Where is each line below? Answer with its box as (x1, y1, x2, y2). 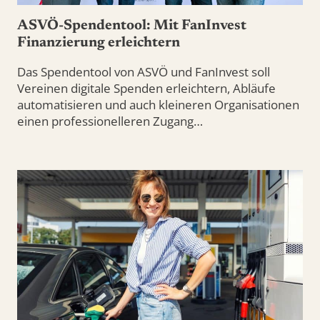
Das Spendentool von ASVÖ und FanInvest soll (17, 64, 270, 81)
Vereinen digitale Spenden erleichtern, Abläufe (17, 80, 276, 97)
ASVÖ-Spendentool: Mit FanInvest (17, 19, 246, 34)
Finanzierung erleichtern (17, 36, 180, 51)
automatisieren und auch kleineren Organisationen (17, 96, 299, 114)
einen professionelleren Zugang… (17, 113, 203, 130)
